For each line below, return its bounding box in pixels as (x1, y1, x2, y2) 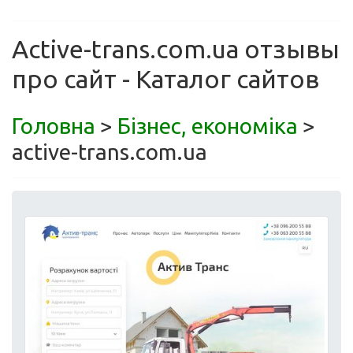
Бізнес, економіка (117, 113, 298, 138)
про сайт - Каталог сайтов (12, 65, 319, 93)
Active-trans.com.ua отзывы (12, 35, 340, 63)
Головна (12, 113, 95, 138)
